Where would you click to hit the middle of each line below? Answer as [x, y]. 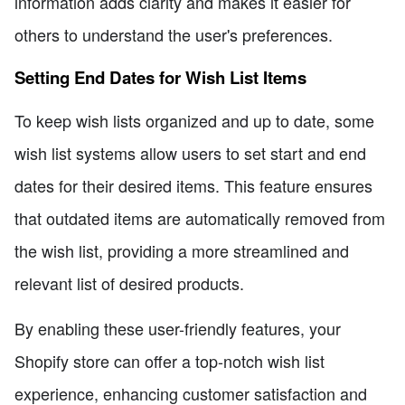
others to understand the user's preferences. [174, 35]
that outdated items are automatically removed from [200, 218]
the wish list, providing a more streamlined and [182, 251]
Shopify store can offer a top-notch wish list [170, 361]
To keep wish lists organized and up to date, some [194, 121]
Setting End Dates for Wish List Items [160, 77]
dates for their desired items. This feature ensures [193, 186]
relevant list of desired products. [129, 283]
